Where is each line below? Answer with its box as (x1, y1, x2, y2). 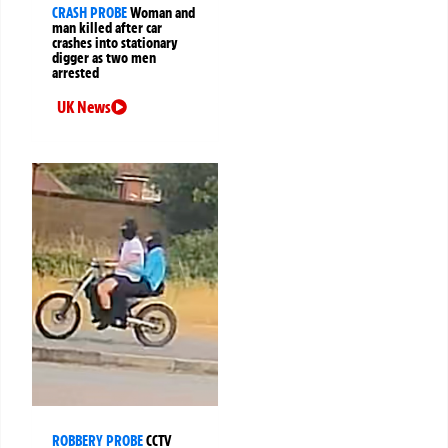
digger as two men (52, 48, 156, 67)
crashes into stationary (52, 33, 178, 52)
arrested (52, 63, 99, 82)
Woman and (130, 3, 195, 22)
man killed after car (52, 18, 162, 37)
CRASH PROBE (52, 3, 127, 22)
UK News (57, 96, 111, 117)
